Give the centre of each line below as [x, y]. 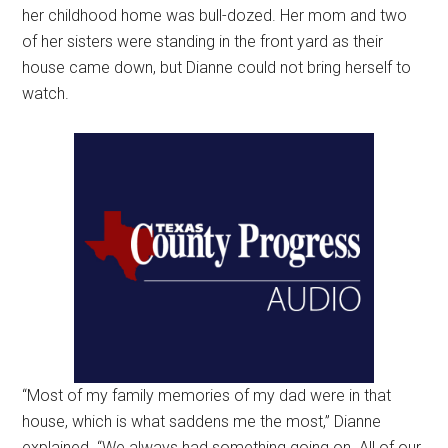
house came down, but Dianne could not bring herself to [217, 68]
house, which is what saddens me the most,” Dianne [202, 422]
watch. [46, 94]
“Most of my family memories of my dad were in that [207, 396]
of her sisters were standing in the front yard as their [203, 42]
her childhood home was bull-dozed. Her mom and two [215, 16]
